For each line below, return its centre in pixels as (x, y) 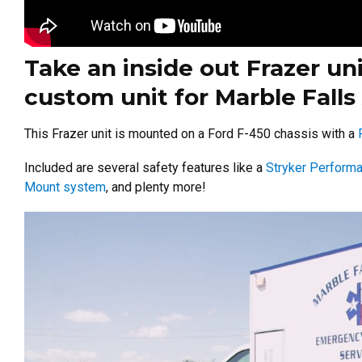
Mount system (65, 187)
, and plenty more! (156, 187)
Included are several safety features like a (145, 167)
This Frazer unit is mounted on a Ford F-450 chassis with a (191, 133)
